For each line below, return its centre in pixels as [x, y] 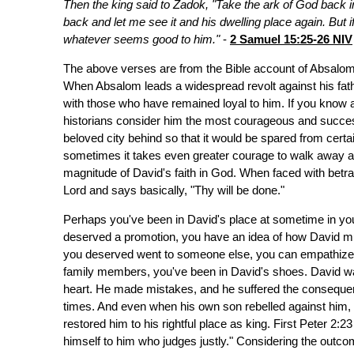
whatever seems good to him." [143, 40]
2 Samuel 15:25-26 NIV [291, 40]
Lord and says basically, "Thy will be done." [174, 190]
